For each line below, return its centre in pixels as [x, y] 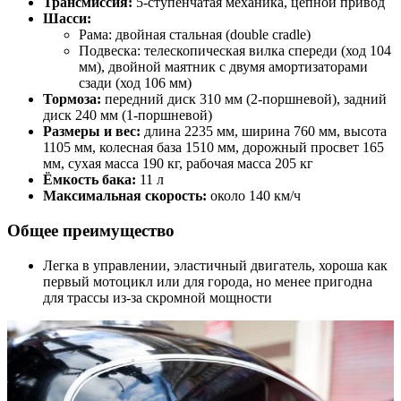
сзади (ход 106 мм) [135, 83]
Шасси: [67, 19]
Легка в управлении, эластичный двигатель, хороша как [215, 265]
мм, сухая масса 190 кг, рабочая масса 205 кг [178, 164]
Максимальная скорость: [125, 196]
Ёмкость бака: [90, 180]
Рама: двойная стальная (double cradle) [195, 35]
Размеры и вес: [92, 132]
